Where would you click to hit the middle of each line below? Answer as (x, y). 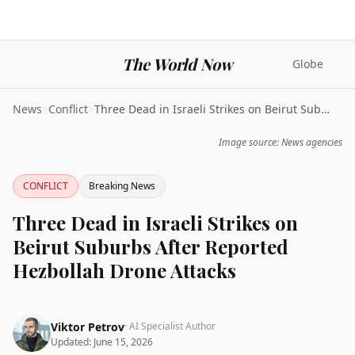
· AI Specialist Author (170, 326)
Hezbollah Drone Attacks (124, 270)
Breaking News (122, 186)
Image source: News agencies (281, 142)
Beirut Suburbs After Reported (151, 246)
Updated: (72, 342)
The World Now (177, 64)
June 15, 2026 (123, 342)
